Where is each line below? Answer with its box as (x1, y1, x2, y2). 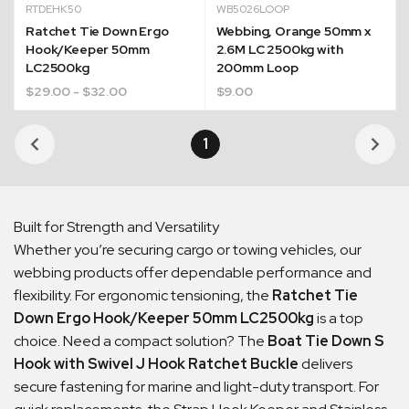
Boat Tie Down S (267, 330, 384, 351)
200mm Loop (215, 58, 299, 76)
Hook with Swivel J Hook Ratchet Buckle (14, 353, 299, 373)
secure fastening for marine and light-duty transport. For (14, 376, 379, 396)
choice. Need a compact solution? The (14, 330, 267, 351)
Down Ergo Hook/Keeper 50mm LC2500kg (14, 308, 314, 328)
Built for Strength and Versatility (14, 216, 219, 236)
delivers (299, 353, 352, 373)
